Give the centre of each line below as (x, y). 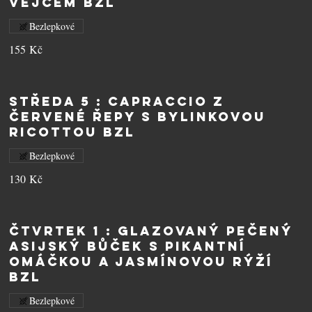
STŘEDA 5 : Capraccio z (117, 101)
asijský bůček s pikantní (128, 246)
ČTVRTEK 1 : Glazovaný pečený (151, 231)
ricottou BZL (72, 132)
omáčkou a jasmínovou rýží (141, 262)
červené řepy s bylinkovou (138, 117)
